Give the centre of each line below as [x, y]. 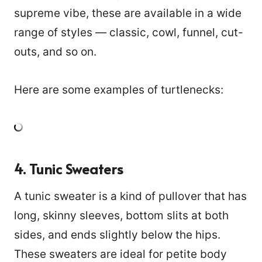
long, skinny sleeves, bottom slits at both [121, 216]
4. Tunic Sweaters [69, 169]
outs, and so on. [57, 52]
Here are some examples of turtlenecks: [119, 90]
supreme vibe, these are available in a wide [128, 13]
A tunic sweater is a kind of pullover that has [130, 196]
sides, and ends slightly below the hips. [117, 235]
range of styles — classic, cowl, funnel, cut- [129, 33]
